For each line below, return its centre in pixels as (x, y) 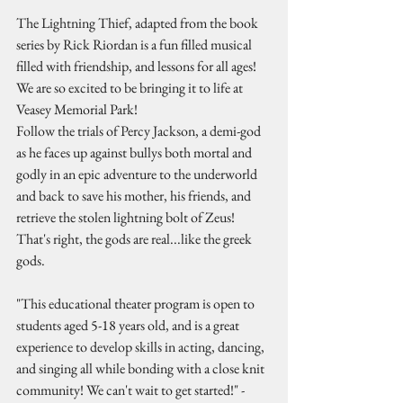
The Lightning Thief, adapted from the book (139, 23)
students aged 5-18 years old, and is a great (129, 325)
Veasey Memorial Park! (78, 109)
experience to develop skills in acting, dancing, (142, 347)
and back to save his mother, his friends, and (135, 196)
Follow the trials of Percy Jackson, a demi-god (140, 131)
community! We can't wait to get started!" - (132, 390)
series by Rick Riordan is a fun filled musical (135, 45)
